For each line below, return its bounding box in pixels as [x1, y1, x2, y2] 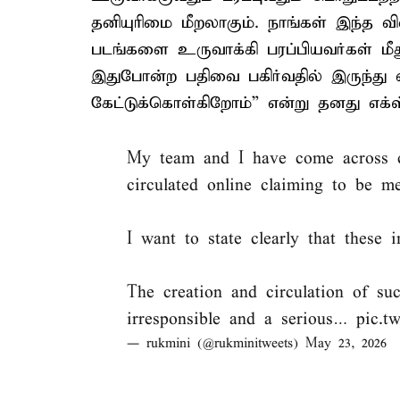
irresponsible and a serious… [127, 309, 356, 329]
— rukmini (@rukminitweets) [127, 336, 305, 352]
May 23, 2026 [305, 336, 387, 352]
